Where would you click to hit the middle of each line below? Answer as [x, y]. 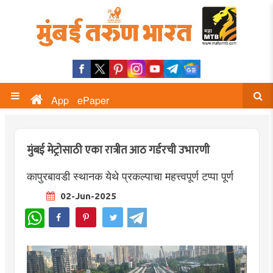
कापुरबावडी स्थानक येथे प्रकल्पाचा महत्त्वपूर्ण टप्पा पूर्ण [130, 175]
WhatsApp [64, 213]
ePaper [93, 100]
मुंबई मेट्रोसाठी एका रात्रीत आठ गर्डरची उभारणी [118, 151]
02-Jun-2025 [87, 196]
